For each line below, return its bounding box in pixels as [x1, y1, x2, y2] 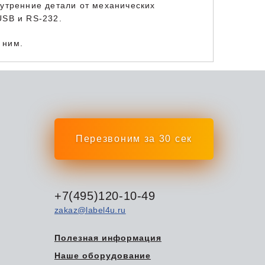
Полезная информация [54, 232, 161, 243]
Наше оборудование [54, 250, 151, 260]
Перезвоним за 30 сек [75, 133, 192, 144]
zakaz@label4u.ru [54, 205, 126, 215]
